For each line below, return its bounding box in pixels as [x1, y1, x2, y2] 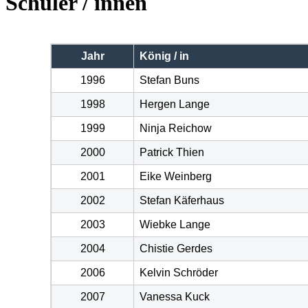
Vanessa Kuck [140, 291, 210, 303]
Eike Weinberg [140, 170, 212, 183]
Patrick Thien [140, 146, 205, 159]
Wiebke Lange [140, 219, 211, 231]
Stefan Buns [140, 74, 200, 87]
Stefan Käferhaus [140, 195, 225, 207]
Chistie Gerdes [140, 243, 213, 255]
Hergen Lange [140, 98, 210, 111]
